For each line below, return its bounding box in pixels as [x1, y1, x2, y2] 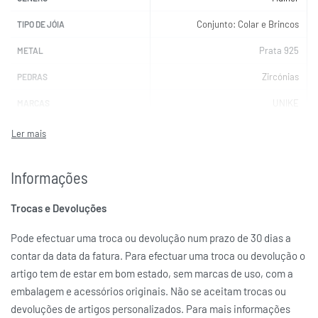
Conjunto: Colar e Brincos [196, 18, 299, 31]
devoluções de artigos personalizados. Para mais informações [11, 302, 290, 315]
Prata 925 [258, 45, 299, 57]
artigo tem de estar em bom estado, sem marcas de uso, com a [11, 266, 293, 280]
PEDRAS [17, 72, 48, 82]
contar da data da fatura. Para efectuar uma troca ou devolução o [11, 248, 305, 262]
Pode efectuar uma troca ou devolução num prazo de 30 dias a [11, 231, 291, 244]
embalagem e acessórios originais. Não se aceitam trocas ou [11, 284, 286, 297]
